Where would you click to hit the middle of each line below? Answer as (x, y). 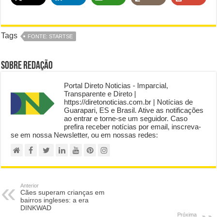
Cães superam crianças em (63, 193)
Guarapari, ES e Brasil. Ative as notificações (134, 110)
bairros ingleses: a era (55, 200)
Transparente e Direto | (100, 94)
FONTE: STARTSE (50, 37)
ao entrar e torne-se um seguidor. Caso (126, 119)
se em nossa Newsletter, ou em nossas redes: (85, 135)
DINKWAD (36, 208)
